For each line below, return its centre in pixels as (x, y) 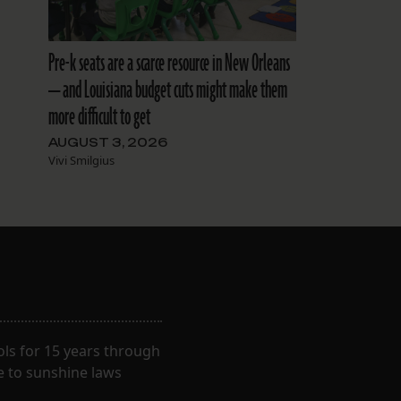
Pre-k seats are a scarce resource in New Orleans (169, 63)
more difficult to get (99, 117)
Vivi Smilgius (81, 160)
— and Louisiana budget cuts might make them (167, 90)
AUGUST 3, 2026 (107, 142)
